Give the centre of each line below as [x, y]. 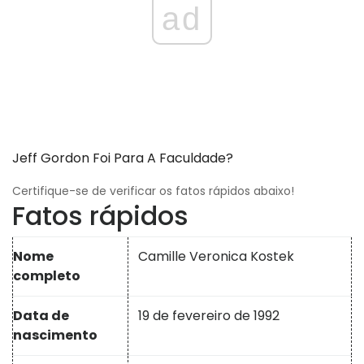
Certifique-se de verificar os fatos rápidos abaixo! [153, 191]
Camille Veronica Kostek [216, 257]
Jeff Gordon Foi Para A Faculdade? [123, 158]
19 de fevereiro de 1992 [209, 316]
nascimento [55, 336]
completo [47, 276]
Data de [41, 316]
